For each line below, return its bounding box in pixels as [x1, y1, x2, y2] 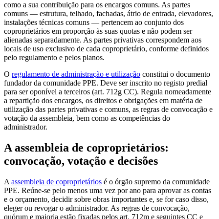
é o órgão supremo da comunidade [102, 177, 210, 186]
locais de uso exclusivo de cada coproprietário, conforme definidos [4, 44, 209, 53]
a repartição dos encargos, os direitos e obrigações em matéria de [4, 96, 202, 105]
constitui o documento [140, 69, 210, 78]
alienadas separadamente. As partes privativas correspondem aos [4, 35, 201, 44]
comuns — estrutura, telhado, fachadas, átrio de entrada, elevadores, [4, 9, 213, 18]
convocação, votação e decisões [4, 154, 158, 167]
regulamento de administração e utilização [12, 69, 140, 78]
